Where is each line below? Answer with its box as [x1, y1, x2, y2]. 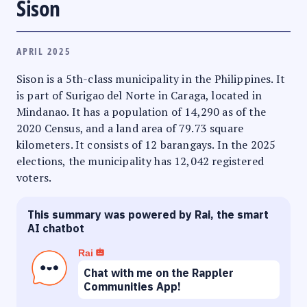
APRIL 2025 [16, 44, 71, 58]
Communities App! [84, 279, 181, 293]
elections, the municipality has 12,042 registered [16, 153, 264, 169]
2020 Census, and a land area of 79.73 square [16, 120, 244, 136]
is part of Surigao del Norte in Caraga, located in [16, 87, 262, 103]
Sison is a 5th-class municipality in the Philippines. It [16, 71, 285, 86]
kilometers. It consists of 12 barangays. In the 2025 [16, 136, 276, 152]
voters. [16, 169, 52, 185]
